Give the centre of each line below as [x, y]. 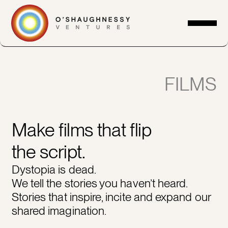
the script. [48, 151]
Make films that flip [81, 130]
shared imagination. [59, 210]
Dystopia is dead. [54, 169]
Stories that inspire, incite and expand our [111, 197]
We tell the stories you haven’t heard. [99, 183]
